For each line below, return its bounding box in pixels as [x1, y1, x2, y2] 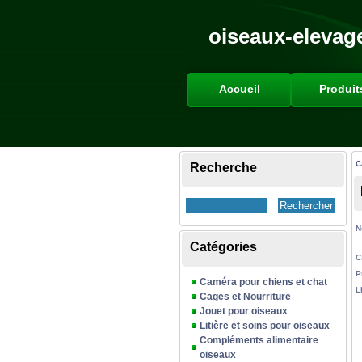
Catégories [190, 240, 257, 254]
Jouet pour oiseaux [200, 305, 288, 317]
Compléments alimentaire [200, 335, 318, 346]
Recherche [190, 161, 257, 175]
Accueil [218, 82, 260, 95]
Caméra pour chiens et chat [200, 276, 327, 288]
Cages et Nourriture [200, 291, 291, 302]
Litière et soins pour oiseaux [200, 320, 330, 331]
